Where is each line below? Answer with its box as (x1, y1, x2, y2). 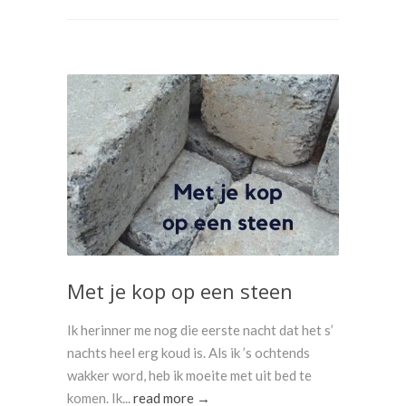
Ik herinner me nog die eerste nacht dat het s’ (67, 322, 333, 338)
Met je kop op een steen (67, 277, 293, 304)
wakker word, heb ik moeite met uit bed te (67, 367, 312, 383)
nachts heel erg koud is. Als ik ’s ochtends (67, 344, 310, 361)
